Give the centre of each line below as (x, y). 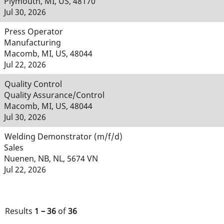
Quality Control (33, 84)
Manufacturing (32, 42)
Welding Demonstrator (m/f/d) (63, 136)
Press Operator (34, 31)
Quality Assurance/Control (54, 95)
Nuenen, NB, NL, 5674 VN (51, 158)
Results (20, 211)
